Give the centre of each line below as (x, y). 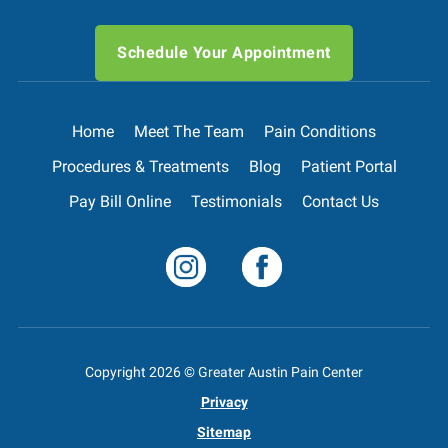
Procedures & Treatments (140, 166)
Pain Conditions (320, 131)
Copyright (117, 372)
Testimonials (236, 201)
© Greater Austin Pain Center (272, 372)
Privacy (224, 402)
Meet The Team (189, 131)
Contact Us (340, 201)
